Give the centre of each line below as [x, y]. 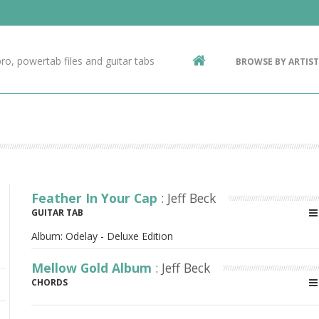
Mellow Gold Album [93, 268]
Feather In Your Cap [96, 198]
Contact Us [79, 23]
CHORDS [49, 282]
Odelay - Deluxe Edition [119, 236]
